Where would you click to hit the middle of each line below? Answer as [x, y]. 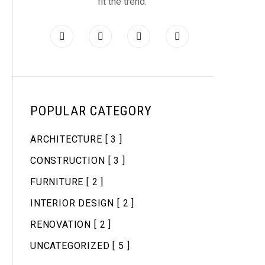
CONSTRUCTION [68, 161]
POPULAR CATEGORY [91, 111]
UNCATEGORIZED [70, 246]
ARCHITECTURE [66, 139]
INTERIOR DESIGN [72, 203]
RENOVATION [61, 224]
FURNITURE [57, 182]
